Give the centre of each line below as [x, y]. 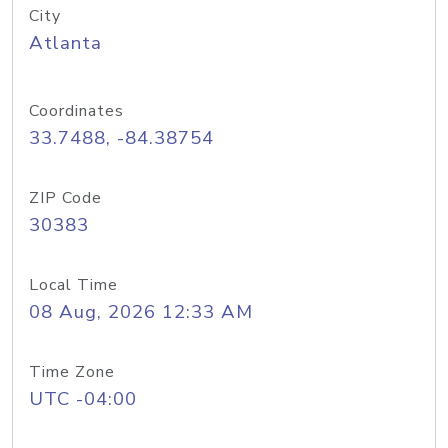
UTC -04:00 [83, 399]
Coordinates [76, 111]
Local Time [73, 285]
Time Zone [72, 372]
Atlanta [65, 43]
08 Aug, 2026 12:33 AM [141, 312]
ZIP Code [65, 198]
